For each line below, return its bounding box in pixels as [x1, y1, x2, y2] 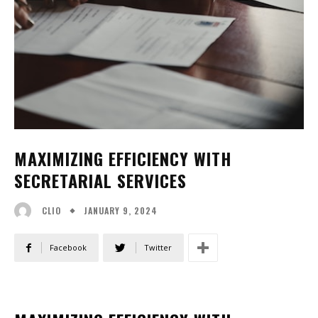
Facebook [50, 242, 87, 253]
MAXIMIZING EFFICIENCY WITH [14, 145, 231, 171]
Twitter [144, 242, 172, 253]
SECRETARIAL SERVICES [14, 167, 187, 193]
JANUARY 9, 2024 [84, 204, 158, 216]
